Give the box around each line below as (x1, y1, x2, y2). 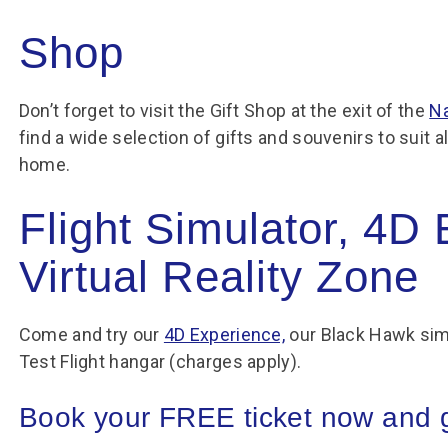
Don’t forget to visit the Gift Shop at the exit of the (18, 100, 430, 121)
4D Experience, (163, 324, 286, 345)
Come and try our (18, 324, 164, 345)
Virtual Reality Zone (18, 252, 419, 301)
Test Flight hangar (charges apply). (18, 351, 302, 372)
